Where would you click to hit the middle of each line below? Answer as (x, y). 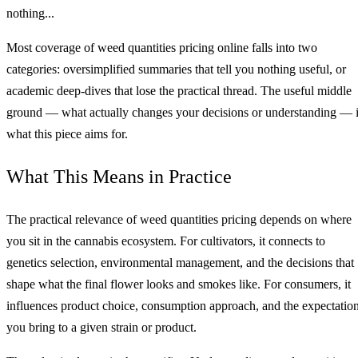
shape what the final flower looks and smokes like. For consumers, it (179, 284)
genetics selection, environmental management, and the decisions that (180, 262)
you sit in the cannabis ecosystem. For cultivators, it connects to (166, 241)
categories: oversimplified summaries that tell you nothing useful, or (176, 69)
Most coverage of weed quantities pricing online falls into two (162, 47)
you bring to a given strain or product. (101, 327)
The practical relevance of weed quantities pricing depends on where (179, 219)
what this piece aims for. (67, 133)
